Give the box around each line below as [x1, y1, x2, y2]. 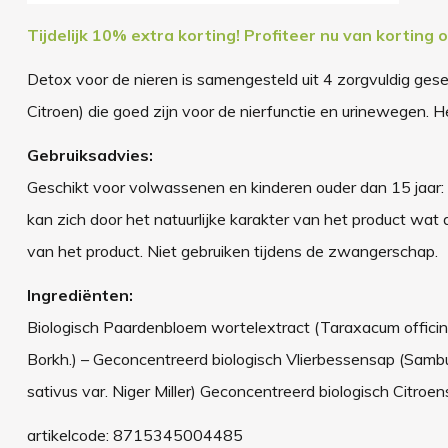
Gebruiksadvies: [26, 144, 153, 165]
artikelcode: [26, 424, 113, 445]
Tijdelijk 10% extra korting [26, 24, 236, 45]
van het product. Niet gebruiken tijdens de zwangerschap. [26, 240, 442, 261]
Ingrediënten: [26, 284, 133, 305]
